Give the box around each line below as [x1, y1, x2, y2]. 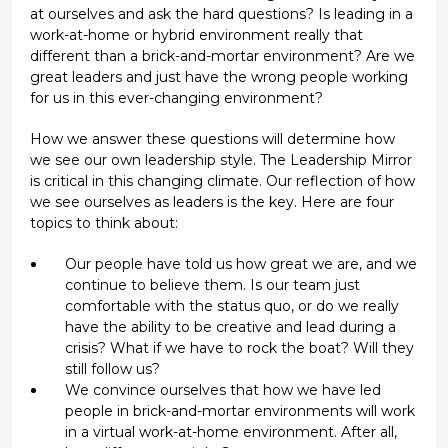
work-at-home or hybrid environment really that [29, 25, 363, 44]
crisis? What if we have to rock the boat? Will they [64, 338, 414, 357]
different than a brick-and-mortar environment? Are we [29, 46, 415, 65]
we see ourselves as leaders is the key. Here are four [29, 192, 394, 211]
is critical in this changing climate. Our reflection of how [29, 171, 415, 190]
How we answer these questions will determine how [29, 129, 395, 148]
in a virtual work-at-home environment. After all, [64, 422, 397, 441]
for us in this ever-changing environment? [29, 88, 323, 107]
